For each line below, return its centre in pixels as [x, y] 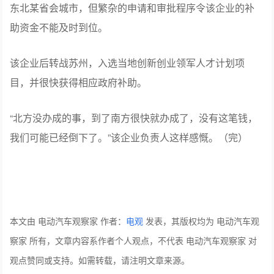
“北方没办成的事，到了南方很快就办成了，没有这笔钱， [134, 118]
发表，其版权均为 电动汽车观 [202, 221]
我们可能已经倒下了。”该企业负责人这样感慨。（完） [129, 138]
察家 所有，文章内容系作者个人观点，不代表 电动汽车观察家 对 [134, 241]
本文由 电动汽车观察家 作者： [68, 221]
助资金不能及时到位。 [59, 28]
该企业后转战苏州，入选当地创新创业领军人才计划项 [128, 63]
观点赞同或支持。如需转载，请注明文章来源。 [100, 260]
